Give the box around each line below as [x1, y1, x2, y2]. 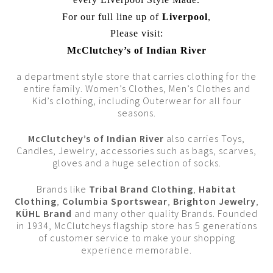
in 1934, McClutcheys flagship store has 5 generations [16, 219, 257, 232]
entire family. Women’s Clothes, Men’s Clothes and [23, 82, 250, 94]
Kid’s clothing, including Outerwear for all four [32, 94, 241, 107]
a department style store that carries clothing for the [16, 69, 257, 82]
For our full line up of [62, 11, 162, 22]
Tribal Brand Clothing [89, 182, 193, 195]
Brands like [37, 182, 89, 195]
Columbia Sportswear [62, 194, 168, 207]
